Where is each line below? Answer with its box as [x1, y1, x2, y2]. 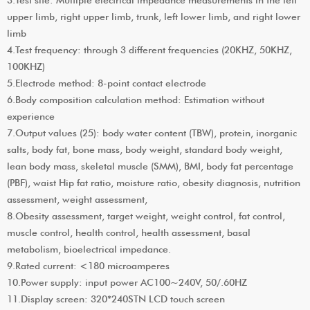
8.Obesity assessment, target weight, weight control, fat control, [7, 210, 285, 221]
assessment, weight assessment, [7, 193, 147, 205]
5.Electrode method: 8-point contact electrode [7, 77, 206, 89]
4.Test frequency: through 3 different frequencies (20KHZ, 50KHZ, [7, 44, 292, 55]
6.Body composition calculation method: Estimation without [7, 93, 264, 105]
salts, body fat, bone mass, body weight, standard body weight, [7, 143, 282, 155]
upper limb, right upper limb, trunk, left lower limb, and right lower [7, 10, 300, 22]
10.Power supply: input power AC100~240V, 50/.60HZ [7, 276, 247, 288]
